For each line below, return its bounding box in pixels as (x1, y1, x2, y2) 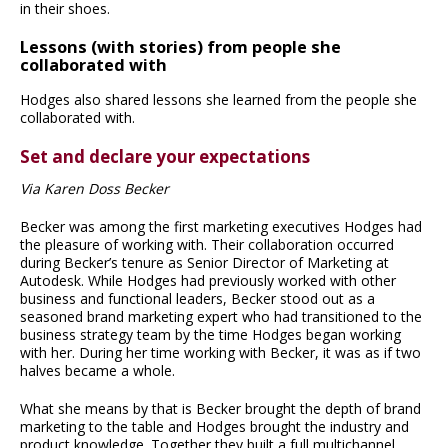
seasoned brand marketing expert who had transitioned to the (20, 306, 422, 326)
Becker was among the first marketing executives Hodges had (20, 216, 422, 236)
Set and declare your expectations (20, 144, 310, 168)
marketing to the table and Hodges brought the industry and (20, 416, 409, 436)
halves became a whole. (20, 360, 175, 380)
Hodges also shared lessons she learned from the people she (20, 89, 417, 109)
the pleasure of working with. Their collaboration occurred (20, 234, 394, 254)
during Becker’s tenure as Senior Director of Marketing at (20, 252, 389, 272)
